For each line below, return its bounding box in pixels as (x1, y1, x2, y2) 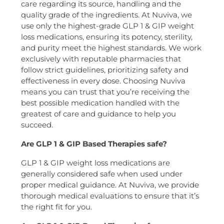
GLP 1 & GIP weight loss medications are (20, 157, 170, 167)
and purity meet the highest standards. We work (20, 42, 201, 52)
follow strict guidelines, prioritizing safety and (20, 64, 188, 74)
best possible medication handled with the (20, 97, 179, 107)
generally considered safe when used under (20, 168, 182, 178)
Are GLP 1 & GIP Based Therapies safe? (20, 138, 167, 148)
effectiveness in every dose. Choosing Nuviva (20, 75, 185, 85)
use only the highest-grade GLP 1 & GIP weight (20, 20, 194, 30)
